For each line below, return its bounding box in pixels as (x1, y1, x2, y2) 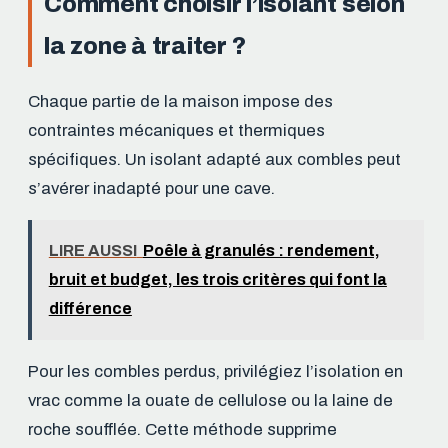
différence (48, 300, 132, 318)
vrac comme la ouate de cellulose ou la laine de (28, 390, 393, 410)
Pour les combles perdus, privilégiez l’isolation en (28, 361, 403, 381)
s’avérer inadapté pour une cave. (28, 178, 275, 198)
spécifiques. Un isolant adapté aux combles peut (28, 149, 401, 169)
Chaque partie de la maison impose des (28, 91, 333, 111)
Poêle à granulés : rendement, (142, 242, 380, 260)
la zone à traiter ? (44, 32, 246, 59)
